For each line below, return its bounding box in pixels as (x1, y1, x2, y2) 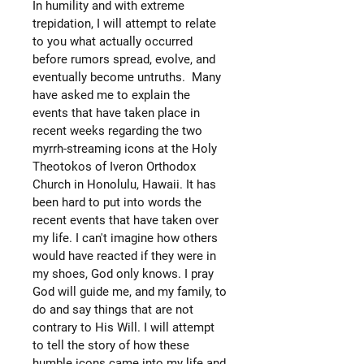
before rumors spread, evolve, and (32, 51, 215, 67)
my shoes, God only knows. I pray (32, 266, 214, 281)
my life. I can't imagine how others (32, 230, 218, 245)
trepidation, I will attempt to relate (32, 15, 216, 31)
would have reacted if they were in (32, 248, 216, 263)
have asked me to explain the (32, 87, 190, 102)
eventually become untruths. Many (32, 69, 221, 84)
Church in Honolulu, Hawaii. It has (32, 176, 216, 192)
